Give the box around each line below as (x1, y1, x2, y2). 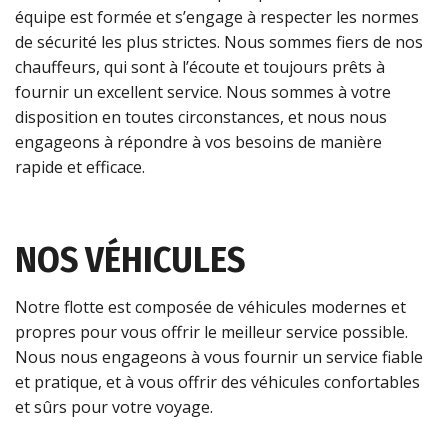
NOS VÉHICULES (15, 238, 245, 283)
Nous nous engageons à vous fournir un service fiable (15, 345, 423, 368)
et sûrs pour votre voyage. (15, 395, 213, 418)
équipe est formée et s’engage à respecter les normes (15, 5, 419, 28)
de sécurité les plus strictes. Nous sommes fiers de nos (15, 30, 423, 53)
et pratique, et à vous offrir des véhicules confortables (15, 370, 420, 393)
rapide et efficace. (15, 155, 145, 178)
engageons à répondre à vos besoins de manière (15, 130, 382, 153)
